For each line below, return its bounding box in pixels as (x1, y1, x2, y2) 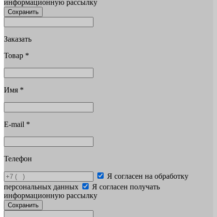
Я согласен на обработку (107, 171, 188, 180)
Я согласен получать (92, 182, 160, 191)
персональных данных (4, 182, 78, 191)
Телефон (4, 154, 32, 163)
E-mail (4, 120, 26, 128)
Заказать (4, 34, 31, 43)
